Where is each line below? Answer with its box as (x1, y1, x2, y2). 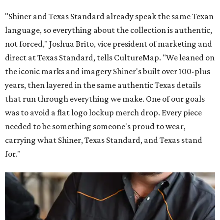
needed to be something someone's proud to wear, (5, 121, 186, 131)
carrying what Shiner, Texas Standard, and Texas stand (5, 135, 202, 145)
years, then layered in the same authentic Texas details (5, 80, 201, 90)
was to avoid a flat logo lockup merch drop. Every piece (5, 107, 202, 117)
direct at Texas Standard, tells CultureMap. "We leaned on (5, 52, 215, 62)
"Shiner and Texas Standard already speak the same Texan (5, 11, 214, 21)
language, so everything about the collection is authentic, (5, 25, 212, 35)
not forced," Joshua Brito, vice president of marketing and (5, 38, 212, 49)
